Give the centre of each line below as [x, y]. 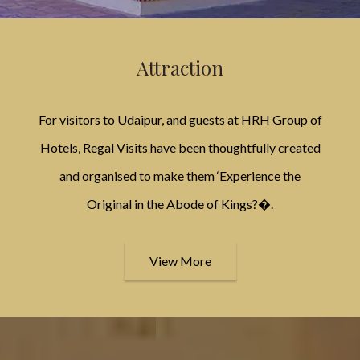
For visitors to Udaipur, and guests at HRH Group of [180, 119]
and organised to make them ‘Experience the [180, 175]
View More [180, 260]
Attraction [180, 67]
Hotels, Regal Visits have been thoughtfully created [180, 147]
